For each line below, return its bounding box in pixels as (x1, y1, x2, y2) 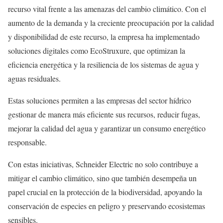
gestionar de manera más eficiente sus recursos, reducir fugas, (8, 109, 200, 120)
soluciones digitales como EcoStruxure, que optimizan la (8, 45, 185, 56)
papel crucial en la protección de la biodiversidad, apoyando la (8, 187, 202, 198)
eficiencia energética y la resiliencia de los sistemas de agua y (8, 59, 199, 70)
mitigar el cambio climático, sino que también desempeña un (8, 173, 197, 184)
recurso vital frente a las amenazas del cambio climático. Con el (8, 3, 206, 14)
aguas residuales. (8, 73, 61, 84)
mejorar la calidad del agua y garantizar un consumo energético (8, 123, 206, 134)
